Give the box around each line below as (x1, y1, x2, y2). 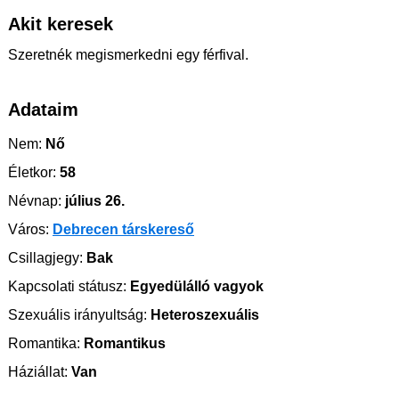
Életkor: (8, 164, 56, 180)
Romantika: (8, 335, 80, 351)
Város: (8, 221, 49, 237)
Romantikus (80, 335, 166, 351)
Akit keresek (8, 13, 113, 34)
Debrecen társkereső (53, 221, 194, 237)
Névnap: (8, 192, 61, 208)
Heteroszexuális (147, 306, 259, 322)
